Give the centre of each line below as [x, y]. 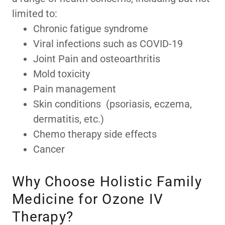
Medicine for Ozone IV [88, 199]
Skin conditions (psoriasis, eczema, [113, 104]
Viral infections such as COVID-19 [108, 44]
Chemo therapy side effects [96, 134]
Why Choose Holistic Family [107, 182]
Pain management [76, 89]
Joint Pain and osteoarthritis [98, 59]
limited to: [35, 14]
